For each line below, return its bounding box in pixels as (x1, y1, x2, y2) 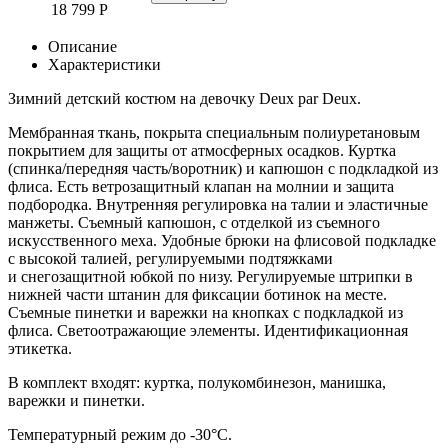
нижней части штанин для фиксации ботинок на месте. (8, 285, 387, 303)
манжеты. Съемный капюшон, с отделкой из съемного (8, 213, 380, 231)
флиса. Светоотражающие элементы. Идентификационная (8, 321, 408, 339)
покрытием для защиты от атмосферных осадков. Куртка (8, 141, 396, 159)
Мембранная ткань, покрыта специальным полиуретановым (8, 123, 420, 141)
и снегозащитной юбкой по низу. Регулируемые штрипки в (8, 267, 413, 285)
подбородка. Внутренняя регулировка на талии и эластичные (8, 195, 428, 213)
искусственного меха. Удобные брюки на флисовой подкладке (8, 231, 436, 249)
